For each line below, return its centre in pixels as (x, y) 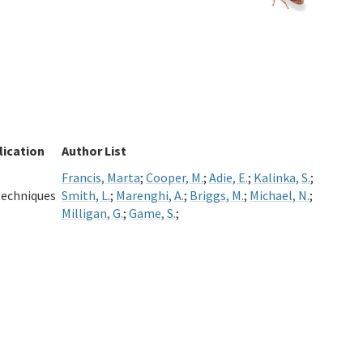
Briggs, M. (217, 196)
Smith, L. (86, 196)
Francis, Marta (101, 178)
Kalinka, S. (282, 178)
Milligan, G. (92, 214)
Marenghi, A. (150, 196)
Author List (94, 151)
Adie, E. (228, 178)
